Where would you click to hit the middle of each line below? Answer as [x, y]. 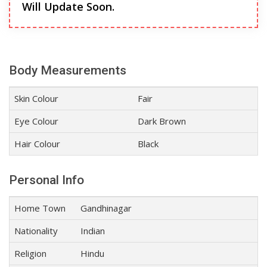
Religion [30, 253]
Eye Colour [36, 121]
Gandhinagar [106, 208]
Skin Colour [36, 98]
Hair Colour [37, 144]
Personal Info [46, 180]
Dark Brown [162, 121]
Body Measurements [68, 70]
